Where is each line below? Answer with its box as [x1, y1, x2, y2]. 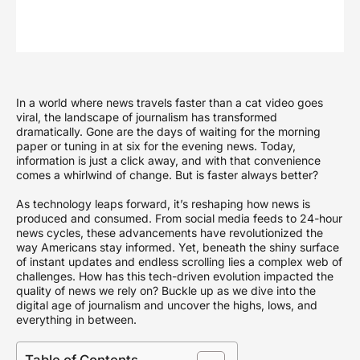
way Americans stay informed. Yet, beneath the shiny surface [16, 239, 339, 254]
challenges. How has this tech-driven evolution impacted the [16, 268, 333, 283]
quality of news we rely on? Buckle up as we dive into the [16, 283, 316, 297]
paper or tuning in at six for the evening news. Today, [16, 138, 296, 153]
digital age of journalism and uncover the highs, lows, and [16, 297, 317, 312]
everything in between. [16, 312, 137, 326]
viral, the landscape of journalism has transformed [16, 109, 277, 124]
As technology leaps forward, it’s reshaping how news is [16, 196, 310, 211]
